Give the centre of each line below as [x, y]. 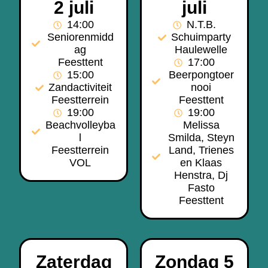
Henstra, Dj [201, 176]
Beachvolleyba [80, 125]
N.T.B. [201, 25]
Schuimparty [201, 37]
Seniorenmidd [80, 37]
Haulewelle [201, 50]
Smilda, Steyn [201, 138]
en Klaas [201, 163]
